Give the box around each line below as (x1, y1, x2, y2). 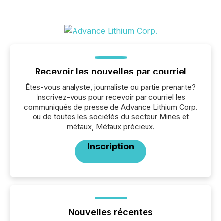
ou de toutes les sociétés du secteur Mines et (32, 112, 189, 121)
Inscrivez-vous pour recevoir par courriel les (36, 92, 185, 102)
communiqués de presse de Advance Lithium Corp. (23, 102, 198, 111)
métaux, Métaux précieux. (66, 122, 155, 131)
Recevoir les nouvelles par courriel (35, 66, 186, 76)
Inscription (87, 141, 134, 151)
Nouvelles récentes (68, 207, 153, 217)
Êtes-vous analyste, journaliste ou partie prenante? (25, 82, 196, 92)
